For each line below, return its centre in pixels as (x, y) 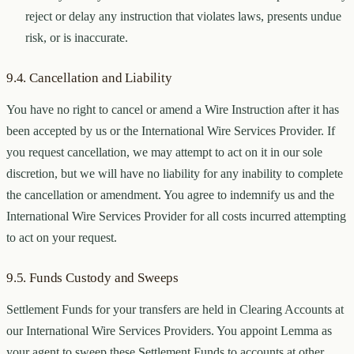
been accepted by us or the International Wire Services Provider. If (171, 131)
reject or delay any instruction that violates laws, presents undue (183, 17)
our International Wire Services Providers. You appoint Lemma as (169, 331)
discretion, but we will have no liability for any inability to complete (175, 174)
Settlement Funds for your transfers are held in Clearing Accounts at (175, 310)
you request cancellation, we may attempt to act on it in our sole (164, 153)
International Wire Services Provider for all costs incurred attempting (176, 217)
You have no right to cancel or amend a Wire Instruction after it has (173, 110)
